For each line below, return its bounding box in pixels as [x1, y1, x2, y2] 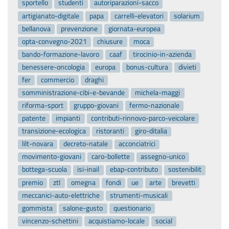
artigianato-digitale [22, 10, 80, 21]
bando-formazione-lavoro [22, 49, 100, 59]
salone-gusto [63, 202, 103, 213]
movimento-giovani [22, 151, 82, 162]
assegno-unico [140, 151, 185, 162]
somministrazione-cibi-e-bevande [22, 87, 125, 98]
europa [95, 61, 116, 72]
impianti [56, 113, 81, 124]
